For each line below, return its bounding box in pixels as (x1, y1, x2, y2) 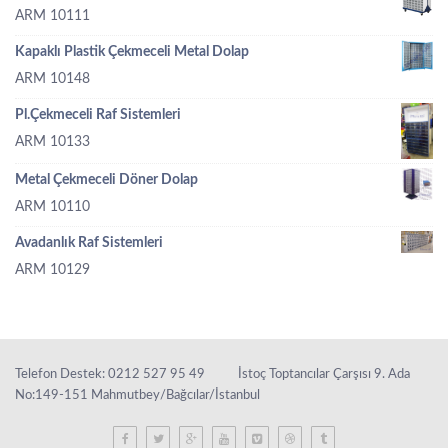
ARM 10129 (15, 263, 90, 278)
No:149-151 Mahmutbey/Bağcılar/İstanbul (15, 389, 260, 403)
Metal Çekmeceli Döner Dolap (15, 173, 198, 188)
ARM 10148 (15, 71, 90, 86)
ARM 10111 (15, 8, 90, 23)
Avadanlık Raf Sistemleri (15, 236, 163, 251)
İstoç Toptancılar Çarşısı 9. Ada (238, 368, 410, 382)
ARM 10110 (15, 200, 90, 215)
